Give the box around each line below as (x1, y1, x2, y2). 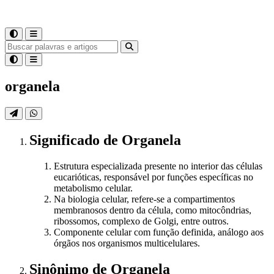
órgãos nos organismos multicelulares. (54, 237, 200, 248)
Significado (29, 131, 103, 148)
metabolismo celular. (54, 182, 133, 193)
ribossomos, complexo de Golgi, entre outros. (54, 215, 229, 226)
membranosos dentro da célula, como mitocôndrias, (54, 204, 251, 215)
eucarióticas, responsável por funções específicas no (54, 171, 253, 182)
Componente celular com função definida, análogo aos (54, 226, 264, 237)
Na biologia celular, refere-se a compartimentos (54, 193, 235, 204)
